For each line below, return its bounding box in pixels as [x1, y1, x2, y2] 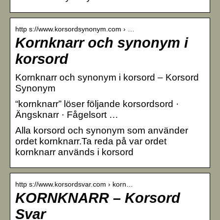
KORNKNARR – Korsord [15, 190, 180, 206]
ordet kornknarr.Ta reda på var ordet [15, 136, 166, 146]
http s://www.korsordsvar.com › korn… [15, 180, 133, 188]
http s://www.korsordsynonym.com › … [15, 25, 135, 33]
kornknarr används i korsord [15, 146, 134, 157]
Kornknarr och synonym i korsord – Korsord [15, 72, 199, 82]
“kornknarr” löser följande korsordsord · [15, 98, 179, 109]
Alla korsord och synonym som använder [15, 125, 188, 136]
